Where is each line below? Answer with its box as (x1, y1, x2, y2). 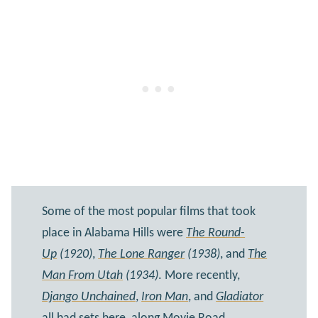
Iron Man (141, 290, 189, 305)
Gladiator (216, 290, 264, 305)
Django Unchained (42, 290, 136, 305)
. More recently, (158, 269, 241, 283)
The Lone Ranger (98, 248, 185, 262)
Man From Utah (42, 269, 124, 283)
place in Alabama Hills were (42, 226, 187, 241)
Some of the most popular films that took (42, 205, 256, 219)
